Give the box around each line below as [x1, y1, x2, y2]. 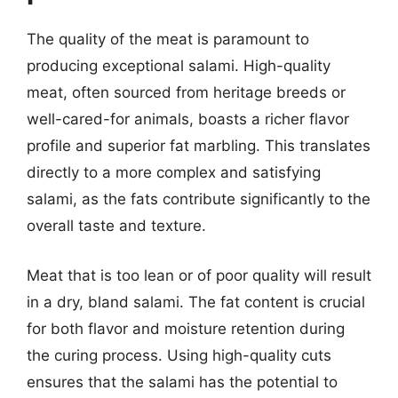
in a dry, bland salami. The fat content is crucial [27, 292, 365, 311]
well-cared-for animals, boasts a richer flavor [27, 110, 349, 128]
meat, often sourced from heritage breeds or [27, 84, 346, 101]
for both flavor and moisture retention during [27, 319, 345, 338]
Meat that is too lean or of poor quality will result [27, 266, 371, 284]
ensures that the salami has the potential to [27, 372, 338, 391]
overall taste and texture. [27, 217, 206, 235]
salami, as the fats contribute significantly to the [27, 190, 370, 208]
